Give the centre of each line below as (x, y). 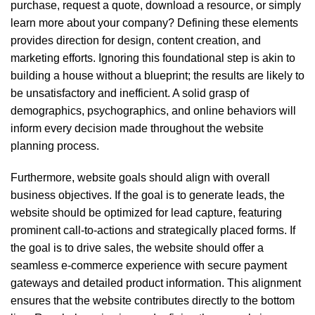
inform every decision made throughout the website (137, 128)
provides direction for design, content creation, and (136, 40)
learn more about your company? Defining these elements (154, 22)
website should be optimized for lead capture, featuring (146, 212)
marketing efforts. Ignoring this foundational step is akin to (153, 58)
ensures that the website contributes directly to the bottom (153, 300)
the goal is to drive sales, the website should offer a (137, 247)
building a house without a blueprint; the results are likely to (157, 75)
